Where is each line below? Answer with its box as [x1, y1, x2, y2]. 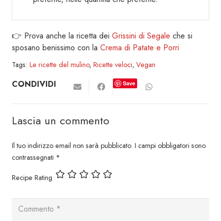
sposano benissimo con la [12, 41, 100, 53]
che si [170, 30, 192, 41]
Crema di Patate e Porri [100, 41, 179, 53]
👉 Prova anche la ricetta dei [12, 30, 112, 41]
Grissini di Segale [112, 30, 170, 41]
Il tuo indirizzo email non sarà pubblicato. [12, 140, 133, 150]
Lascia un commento [12, 112, 113, 128]
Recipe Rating [12, 172, 52, 183]
